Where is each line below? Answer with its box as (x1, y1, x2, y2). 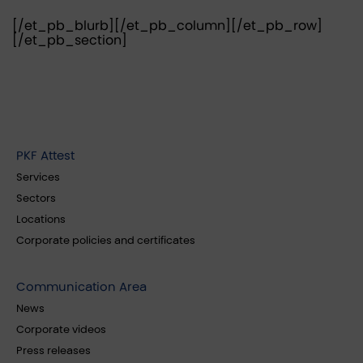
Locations (16, 213, 66, 226)
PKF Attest (16, 148, 75, 163)
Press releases (16, 344, 91, 357)
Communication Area (16, 280, 147, 294)
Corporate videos (16, 323, 106, 336)
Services (16, 171, 60, 184)
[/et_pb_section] (12, 32, 127, 48)
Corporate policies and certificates (16, 234, 195, 247)
